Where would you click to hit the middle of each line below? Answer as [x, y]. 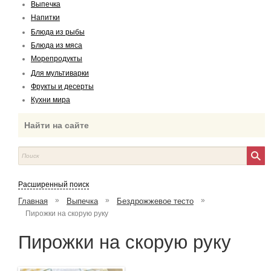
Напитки [45, 18]
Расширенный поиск [54, 184]
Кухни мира [51, 100]
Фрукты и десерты [62, 87]
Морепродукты [57, 59]
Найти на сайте [57, 125]
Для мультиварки [60, 73]
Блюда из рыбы [58, 32]
